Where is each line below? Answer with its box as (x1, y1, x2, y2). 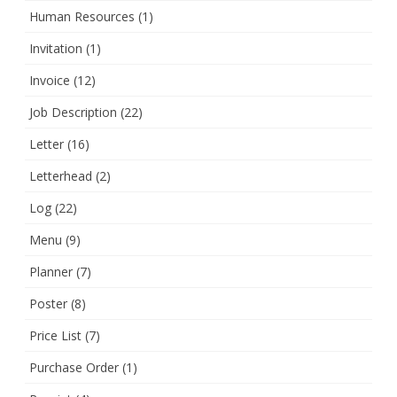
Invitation (29, 39, 82, 57)
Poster (29, 294, 67, 312)
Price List (29, 326, 82, 344)
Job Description (29, 103, 117, 121)
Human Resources (29, 7, 135, 25)
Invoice (29, 71, 70, 89)
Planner (29, 262, 73, 280)
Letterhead (29, 167, 92, 184)
